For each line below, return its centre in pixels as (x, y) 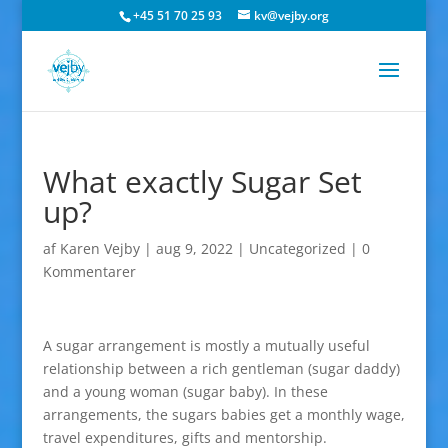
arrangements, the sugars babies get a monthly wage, (223, 414)
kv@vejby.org (291, 15)
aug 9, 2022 (194, 248)
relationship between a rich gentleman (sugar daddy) (221, 368)
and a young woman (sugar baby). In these (185, 391)
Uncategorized (297, 248)
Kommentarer (89, 271)
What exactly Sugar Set (202, 181)
